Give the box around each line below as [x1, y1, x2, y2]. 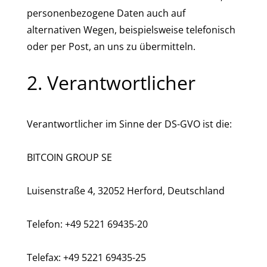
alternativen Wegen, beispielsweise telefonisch [27, 23, 235, 36]
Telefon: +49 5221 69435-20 [27, 218, 148, 231]
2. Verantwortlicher [27, 70, 195, 95]
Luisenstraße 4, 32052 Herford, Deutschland [27, 184, 225, 197]
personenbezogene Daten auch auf [27, 7, 185, 20]
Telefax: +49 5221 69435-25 [27, 251, 146, 264]
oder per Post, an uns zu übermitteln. [27, 40, 195, 53]
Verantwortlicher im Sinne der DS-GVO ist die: [27, 117, 232, 131]
